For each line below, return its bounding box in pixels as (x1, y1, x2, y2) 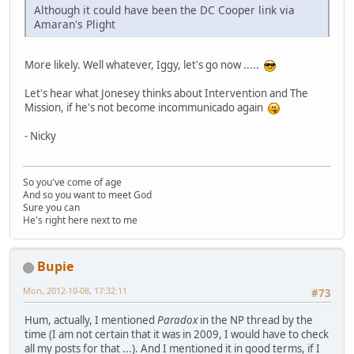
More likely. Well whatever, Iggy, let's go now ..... (24, 57, 264, 72)
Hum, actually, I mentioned (24, 313, 157, 328)
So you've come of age (23, 175, 122, 189)
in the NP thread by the (198, 313, 313, 328)
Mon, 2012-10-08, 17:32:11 (23, 284, 127, 296)
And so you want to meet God (23, 188, 152, 201)
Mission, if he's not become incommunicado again (24, 100, 268, 115)
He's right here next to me (23, 213, 137, 227)
